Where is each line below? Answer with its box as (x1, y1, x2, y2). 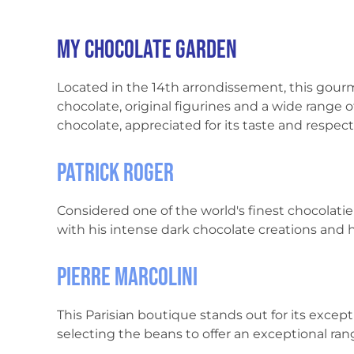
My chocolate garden (57, 35, 237, 66)
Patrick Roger (57, 158, 174, 190)
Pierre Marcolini (57, 262, 198, 294)
